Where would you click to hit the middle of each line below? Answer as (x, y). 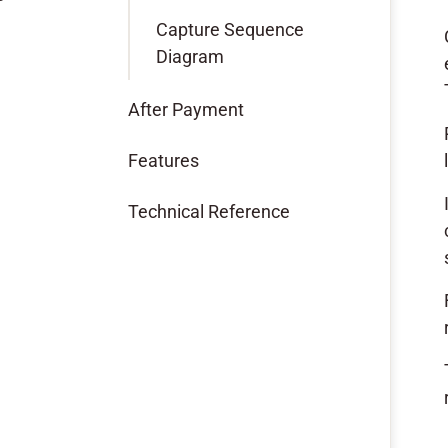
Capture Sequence (230, 29)
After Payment (186, 109)
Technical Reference (209, 211)
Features (163, 160)
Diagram (190, 56)
